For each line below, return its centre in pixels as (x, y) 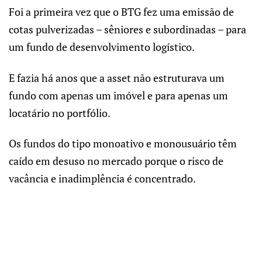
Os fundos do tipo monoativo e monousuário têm (123, 144)
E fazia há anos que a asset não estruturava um (117, 77)
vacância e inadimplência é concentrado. (102, 179)
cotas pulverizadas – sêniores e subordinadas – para (127, 30)
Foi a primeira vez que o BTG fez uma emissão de (121, 12)
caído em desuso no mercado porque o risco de (116, 161)
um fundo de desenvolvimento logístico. (102, 47)
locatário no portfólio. (60, 113)
